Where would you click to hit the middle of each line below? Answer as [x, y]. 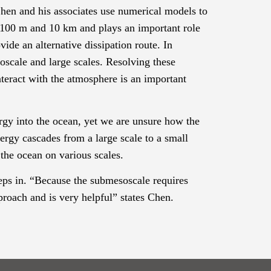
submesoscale [120, 181]
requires [169, 181]
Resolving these [139, 62]
